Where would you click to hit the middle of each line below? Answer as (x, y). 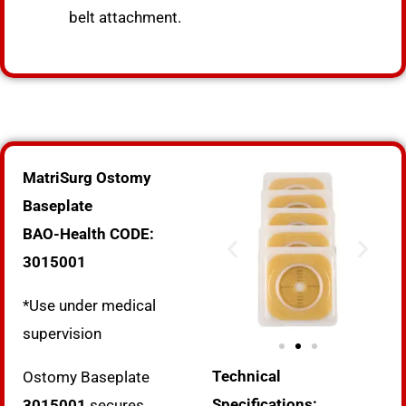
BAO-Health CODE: (88, 233)
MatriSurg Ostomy (87, 177)
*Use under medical (89, 305)
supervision (62, 333)
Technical (246, 376)
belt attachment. (125, 17)
